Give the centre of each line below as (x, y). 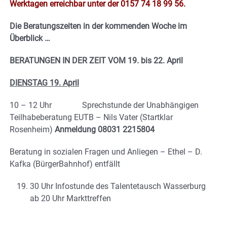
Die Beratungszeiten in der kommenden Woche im (98, 26)
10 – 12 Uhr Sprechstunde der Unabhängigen (104, 105)
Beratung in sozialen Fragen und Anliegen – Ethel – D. (106, 152)
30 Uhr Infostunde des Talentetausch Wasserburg (118, 186)
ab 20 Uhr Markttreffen (70, 198)
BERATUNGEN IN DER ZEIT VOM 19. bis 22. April (96, 60)
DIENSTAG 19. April (44, 83)
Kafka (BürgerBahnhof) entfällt (65, 164)
